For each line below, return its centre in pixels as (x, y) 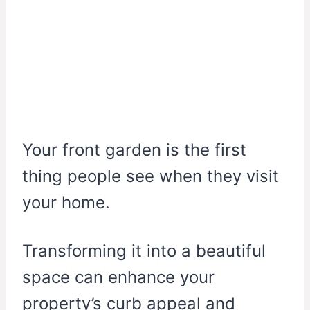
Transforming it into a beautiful (144, 251)
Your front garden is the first (134, 150)
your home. (66, 203)
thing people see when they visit (151, 176)
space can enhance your (118, 277)
